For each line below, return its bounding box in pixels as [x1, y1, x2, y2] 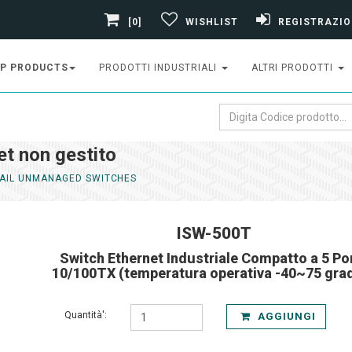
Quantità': [64, 310, 107, 321]
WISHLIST [185, 16, 238, 27]
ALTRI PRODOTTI [251, 62, 337, 73]
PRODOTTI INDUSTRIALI [99, 62, 220, 73]
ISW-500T [177, 224, 252, 243]
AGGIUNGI [254, 310, 317, 322]
